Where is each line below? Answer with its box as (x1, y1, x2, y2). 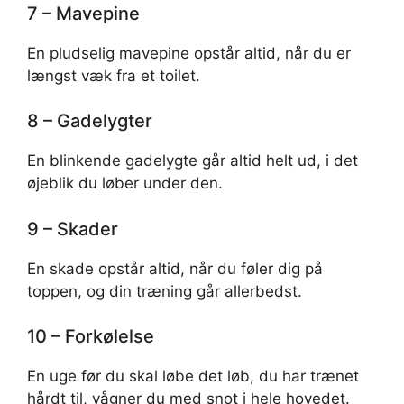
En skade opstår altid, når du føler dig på (27, 259, 323, 278)
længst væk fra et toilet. (27, 66, 200, 85)
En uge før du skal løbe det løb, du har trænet (27, 367, 359, 385)
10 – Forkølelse (27, 326, 154, 347)
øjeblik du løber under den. (27, 174, 223, 192)
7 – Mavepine (27, 2, 140, 24)
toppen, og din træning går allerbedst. (27, 281, 302, 300)
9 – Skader (27, 217, 118, 240)
